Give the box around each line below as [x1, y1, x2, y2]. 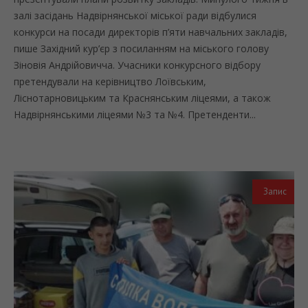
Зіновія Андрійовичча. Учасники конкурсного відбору [14, 58, 261, 72]
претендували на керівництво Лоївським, [14, 75, 206, 89]
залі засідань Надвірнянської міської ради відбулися [14, 9, 256, 23]
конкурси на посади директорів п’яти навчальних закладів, [14, 25, 287, 39]
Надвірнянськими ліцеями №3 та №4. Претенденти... [14, 108, 256, 122]
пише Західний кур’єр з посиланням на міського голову [14, 42, 269, 56]
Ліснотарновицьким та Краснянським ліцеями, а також [14, 91, 271, 105]
